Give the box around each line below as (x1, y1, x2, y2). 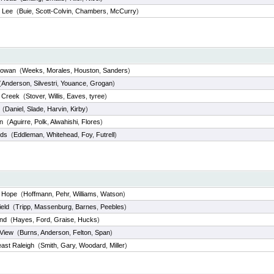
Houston (74, 67, 99, 74)
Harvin (47, 105, 67, 113)
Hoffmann (23, 190, 52, 198)
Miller (109, 242, 125, 249)
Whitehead (46, 131, 78, 138)
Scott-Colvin (35, 7, 72, 15)
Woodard (79, 242, 106, 249)
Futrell (96, 131, 114, 138)
